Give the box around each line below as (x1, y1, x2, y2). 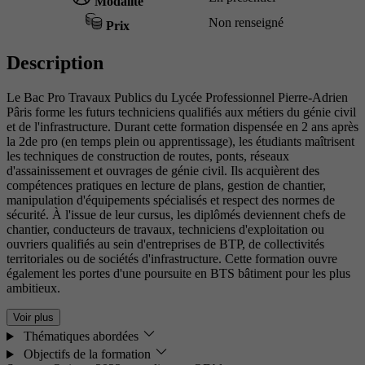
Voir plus (13, 311, 54, 324)
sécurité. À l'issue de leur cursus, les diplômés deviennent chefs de (7, 208, 345, 222)
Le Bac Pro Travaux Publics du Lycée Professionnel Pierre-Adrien (7, 90, 348, 105)
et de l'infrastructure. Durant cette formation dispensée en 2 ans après (7, 120, 358, 134)
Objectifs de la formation (20, 347, 154, 362)
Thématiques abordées (20, 329, 142, 344)
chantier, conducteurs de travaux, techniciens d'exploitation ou (7, 222, 324, 237)
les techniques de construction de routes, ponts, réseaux (7, 149, 289, 164)
